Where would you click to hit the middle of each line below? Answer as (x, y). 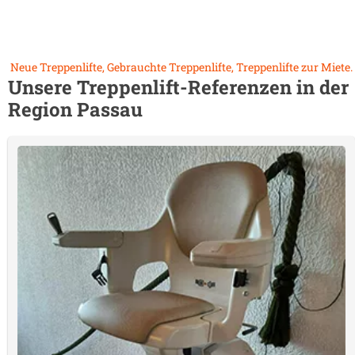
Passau (110, 109)
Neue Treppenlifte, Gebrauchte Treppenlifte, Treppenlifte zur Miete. (181, 67)
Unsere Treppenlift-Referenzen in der (178, 87)
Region (42, 109)
